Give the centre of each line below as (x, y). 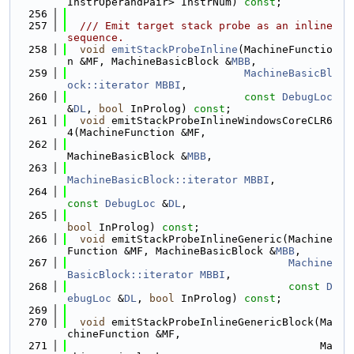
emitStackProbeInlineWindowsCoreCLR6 (219, 121)
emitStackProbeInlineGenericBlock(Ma (219, 322)
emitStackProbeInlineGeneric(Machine (219, 239)
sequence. (96, 38)
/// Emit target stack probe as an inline (200, 26)
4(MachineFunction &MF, (137, 132)
